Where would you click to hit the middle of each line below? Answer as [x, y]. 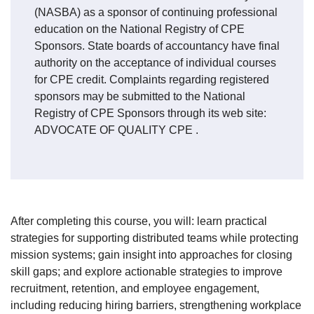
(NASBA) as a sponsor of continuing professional [156, 12]
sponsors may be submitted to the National [140, 96]
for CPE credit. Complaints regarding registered [152, 79]
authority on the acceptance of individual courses [155, 62]
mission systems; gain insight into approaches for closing [151, 254]
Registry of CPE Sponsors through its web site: [150, 113]
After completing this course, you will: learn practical [139, 221]
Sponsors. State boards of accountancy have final [157, 46]
